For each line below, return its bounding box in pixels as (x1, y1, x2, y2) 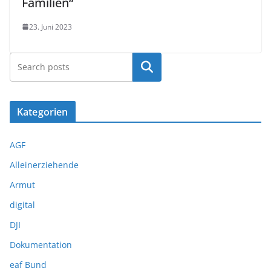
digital (10, 198, 35, 211)
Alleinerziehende (10, 158, 79, 171)
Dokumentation (10, 238, 72, 250)
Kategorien (17, 105, 68, 119)
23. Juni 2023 (29, 21, 72, 32)
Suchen (130, 60, 164, 74)
